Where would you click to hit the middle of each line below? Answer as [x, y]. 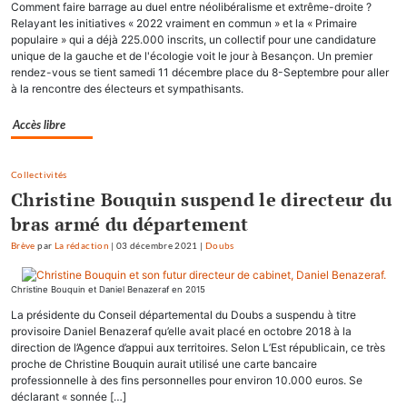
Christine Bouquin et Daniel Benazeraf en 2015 [108, 290]
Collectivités [39, 175]
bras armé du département [130, 224]
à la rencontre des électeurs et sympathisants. [127, 89]
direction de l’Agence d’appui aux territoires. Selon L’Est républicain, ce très [198, 348]
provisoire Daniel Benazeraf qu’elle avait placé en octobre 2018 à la [181, 332]
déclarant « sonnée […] [69, 397]
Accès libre [39, 126]
